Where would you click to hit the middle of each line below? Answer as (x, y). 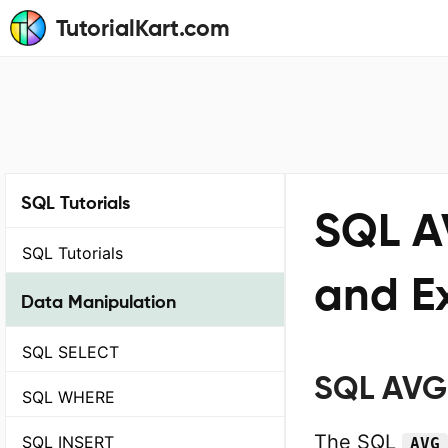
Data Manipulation (98, 301)
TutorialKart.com (143, 28)
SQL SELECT (70, 352)
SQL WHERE (68, 397)
